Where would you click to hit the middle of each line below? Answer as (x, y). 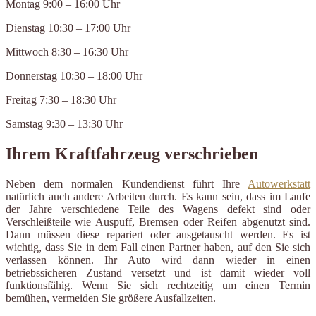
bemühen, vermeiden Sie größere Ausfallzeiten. (111, 298)
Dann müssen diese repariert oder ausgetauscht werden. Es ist (158, 235)
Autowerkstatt (279, 184)
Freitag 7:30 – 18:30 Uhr (61, 100)
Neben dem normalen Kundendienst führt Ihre (127, 184)
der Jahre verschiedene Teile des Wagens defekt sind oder (158, 209)
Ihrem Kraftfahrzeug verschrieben (132, 154)
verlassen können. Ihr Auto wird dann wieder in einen (158, 260)
